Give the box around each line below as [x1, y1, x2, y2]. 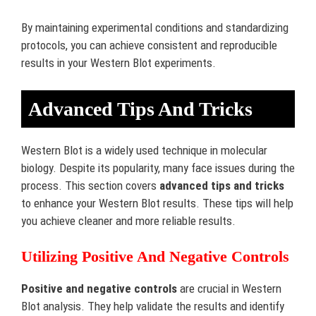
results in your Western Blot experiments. [21, 56, 216, 70]
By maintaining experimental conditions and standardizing [21, 20, 288, 35]
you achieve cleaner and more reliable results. [21, 213, 236, 228]
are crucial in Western [177, 281, 281, 296]
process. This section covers [21, 178, 159, 193]
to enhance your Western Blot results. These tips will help [21, 195, 293, 210]
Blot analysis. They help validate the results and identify [21, 299, 284, 313]
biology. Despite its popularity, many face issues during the [21, 160, 295, 175]
